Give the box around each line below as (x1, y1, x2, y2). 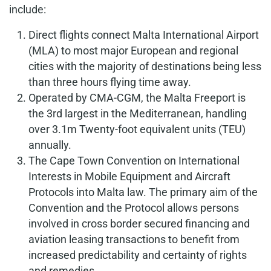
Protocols (28, 186, 74, 198)
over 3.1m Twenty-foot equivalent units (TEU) (28, 123, 246, 135)
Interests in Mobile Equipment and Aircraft (28, 170, 230, 183)
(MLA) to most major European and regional (28, 44, 238, 57)
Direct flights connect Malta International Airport (28, 28, 259, 41)
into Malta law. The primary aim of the (74, 186, 258, 198)
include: (9, 3, 46, 16)
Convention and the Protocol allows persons (28, 201, 239, 214)
